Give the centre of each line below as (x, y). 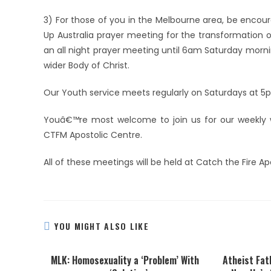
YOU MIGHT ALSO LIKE (102, 226)
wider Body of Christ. (87, 65)
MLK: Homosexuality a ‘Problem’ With (125, 260)
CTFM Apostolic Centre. (93, 135)
